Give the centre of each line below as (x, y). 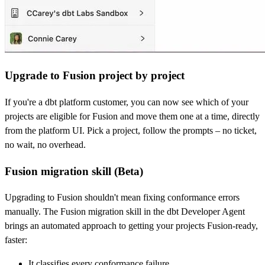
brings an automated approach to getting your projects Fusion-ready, (131, 226)
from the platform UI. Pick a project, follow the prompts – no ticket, (131, 131)
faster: (16, 240)
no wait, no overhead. (45, 145)
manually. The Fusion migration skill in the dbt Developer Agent (125, 212)
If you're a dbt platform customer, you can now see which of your (127, 102)
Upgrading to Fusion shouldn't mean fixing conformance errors (122, 198)
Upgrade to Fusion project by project (95, 76)
